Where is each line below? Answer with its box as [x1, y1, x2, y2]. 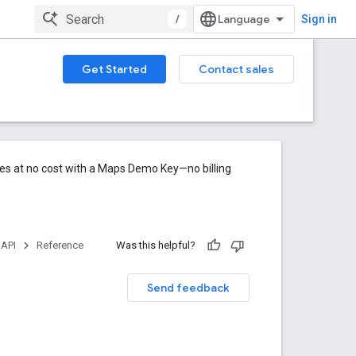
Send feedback [147, 281, 230, 295]
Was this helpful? [116, 239, 195, 251]
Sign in [301, 13, 337, 25]
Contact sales [199, 62, 274, 76]
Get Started [82, 62, 147, 76]
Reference [37, 239, 83, 251]
